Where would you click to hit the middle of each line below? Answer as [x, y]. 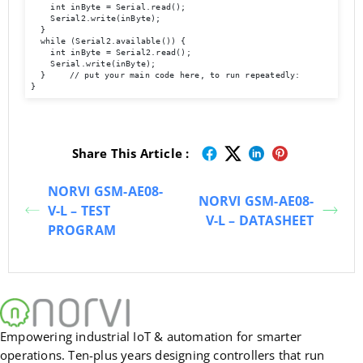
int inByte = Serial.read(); [108, 7]
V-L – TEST [79, 210]
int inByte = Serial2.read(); [111, 53]
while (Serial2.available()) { [108, 41]
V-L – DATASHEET [260, 220]
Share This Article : [130, 154]
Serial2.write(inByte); [96, 19]
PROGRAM [81, 230]
